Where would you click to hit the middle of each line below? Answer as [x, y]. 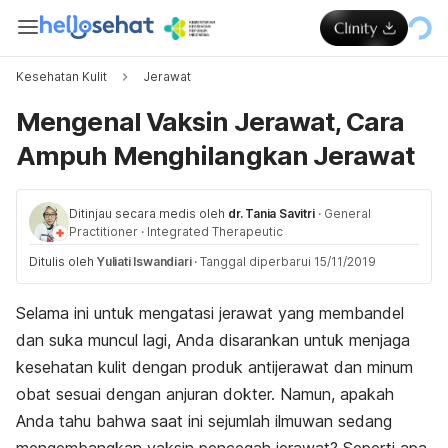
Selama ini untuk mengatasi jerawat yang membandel [210, 313]
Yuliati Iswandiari [144, 261]
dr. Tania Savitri [271, 213]
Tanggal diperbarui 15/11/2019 [288, 261]
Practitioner [103, 231]
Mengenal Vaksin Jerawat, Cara [210, 121]
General [347, 213]
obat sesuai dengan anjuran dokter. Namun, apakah [205, 394]
